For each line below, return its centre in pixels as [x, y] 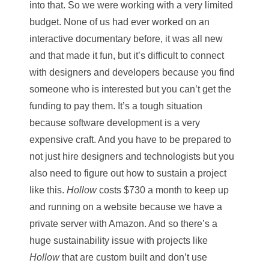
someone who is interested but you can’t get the [130, 89]
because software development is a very [115, 122]
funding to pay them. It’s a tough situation [116, 106]
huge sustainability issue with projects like [119, 240]
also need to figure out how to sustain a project [128, 173]
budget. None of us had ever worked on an [119, 22]
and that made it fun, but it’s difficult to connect [127, 55]
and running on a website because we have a [126, 207]
